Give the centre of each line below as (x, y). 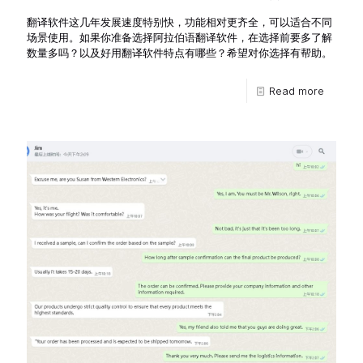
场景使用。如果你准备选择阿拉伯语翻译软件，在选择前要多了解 (179, 37)
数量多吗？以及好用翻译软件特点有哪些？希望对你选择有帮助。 (179, 52)
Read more (297, 90)
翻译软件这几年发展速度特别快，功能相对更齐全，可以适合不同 (179, 21)
